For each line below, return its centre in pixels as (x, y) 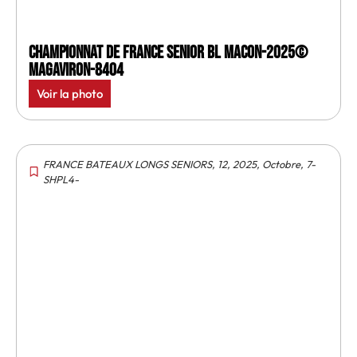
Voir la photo (70, 93)
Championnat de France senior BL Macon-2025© (168, 53)
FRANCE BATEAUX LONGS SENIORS (127, 164)
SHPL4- (61, 179)
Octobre (281, 164)
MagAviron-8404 (76, 70)
